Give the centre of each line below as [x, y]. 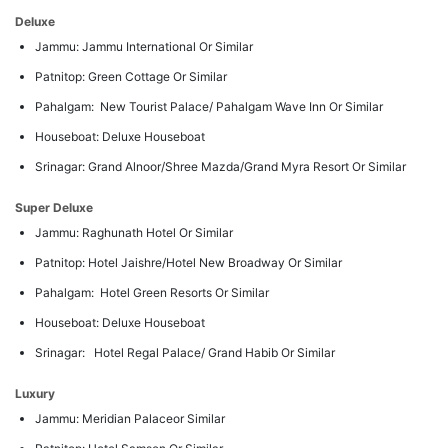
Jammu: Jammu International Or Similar [145, 46]
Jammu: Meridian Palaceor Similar [130, 418]
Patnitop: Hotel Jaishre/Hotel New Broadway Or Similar [188, 262]
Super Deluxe [54, 207]
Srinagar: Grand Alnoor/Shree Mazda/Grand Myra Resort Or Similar [220, 166]
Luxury [35, 393]
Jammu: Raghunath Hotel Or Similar [135, 232]
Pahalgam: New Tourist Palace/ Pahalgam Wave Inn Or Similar [209, 106]
